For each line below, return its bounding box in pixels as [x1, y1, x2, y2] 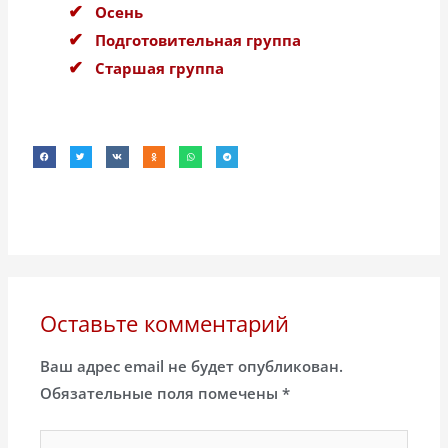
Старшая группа [95, 57, 225, 78]
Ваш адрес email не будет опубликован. [40, 356, 344, 377]
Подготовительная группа [95, 29, 302, 50]
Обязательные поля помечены [40, 383, 283, 404]
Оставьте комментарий [40, 308, 290, 339]
